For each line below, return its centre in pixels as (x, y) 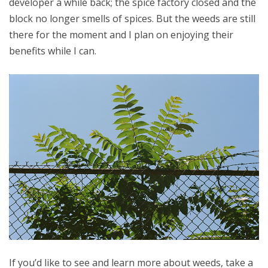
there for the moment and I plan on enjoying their (121, 34)
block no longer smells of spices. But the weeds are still (132, 18)
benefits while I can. (53, 51)
